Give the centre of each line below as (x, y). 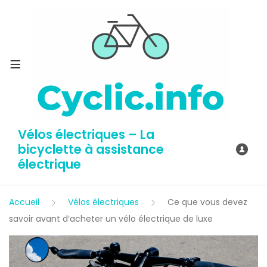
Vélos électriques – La (86, 134)
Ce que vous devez (207, 202)
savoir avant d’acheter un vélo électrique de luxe (111, 219)
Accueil (24, 202)
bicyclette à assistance (91, 149)
